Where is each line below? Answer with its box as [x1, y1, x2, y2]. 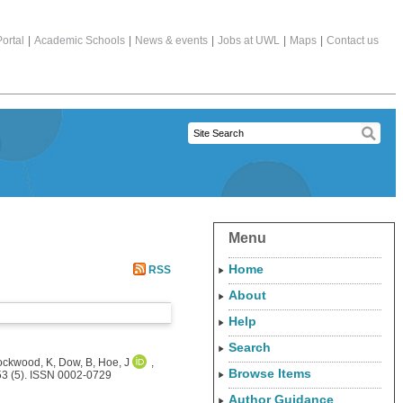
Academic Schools [34, 34, 125, 47]
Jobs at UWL [218, 34, 280, 47]
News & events [135, 34, 208, 47]
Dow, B [58, 356, 93, 369]
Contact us [327, 34, 379, 47]
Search [228, 340, 271, 354]
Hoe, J [98, 356, 130, 369]
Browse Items [228, 366, 311, 381]
